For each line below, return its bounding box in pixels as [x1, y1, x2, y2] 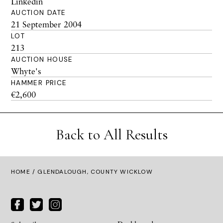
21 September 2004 [11, 19, 82, 29]
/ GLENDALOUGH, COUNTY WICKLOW [30, 168, 153, 176]
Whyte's [11, 66, 41, 76]
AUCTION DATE [11, 8, 66, 17]
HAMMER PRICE [11, 79, 67, 87]
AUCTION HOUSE [11, 55, 73, 64]
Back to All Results [55, 125, 168, 144]
